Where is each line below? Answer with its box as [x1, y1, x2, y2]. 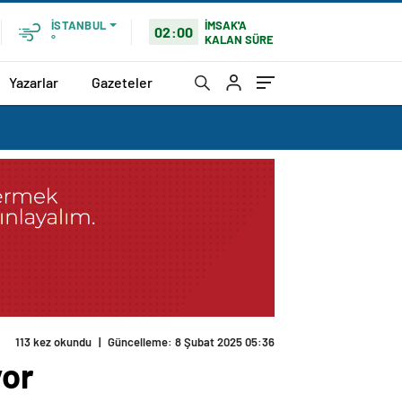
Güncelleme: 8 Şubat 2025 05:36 [108, 335, 275, 350]
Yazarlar [9, 73, 58, 91]
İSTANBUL [51, 18, 106, 32]
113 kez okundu [15, 335, 92, 350]
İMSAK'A [205, 17, 248, 32]
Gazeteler [92, 73, 153, 91]
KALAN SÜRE [205, 31, 275, 47]
